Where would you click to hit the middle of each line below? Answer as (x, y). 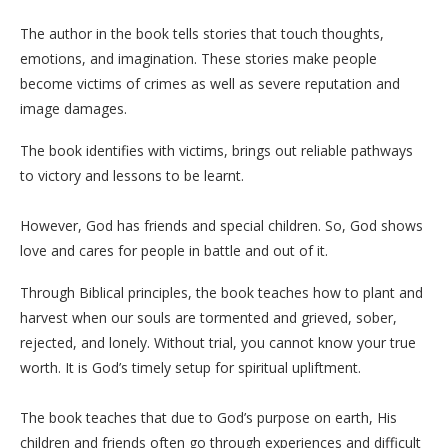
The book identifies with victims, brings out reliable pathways (216, 150)
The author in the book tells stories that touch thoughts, (202, 33)
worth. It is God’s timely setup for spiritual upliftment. (190, 367)
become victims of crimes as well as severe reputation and (210, 83)
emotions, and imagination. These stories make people (198, 58)
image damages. (73, 108)
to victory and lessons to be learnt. (132, 175)
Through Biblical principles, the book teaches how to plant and (221, 292)
